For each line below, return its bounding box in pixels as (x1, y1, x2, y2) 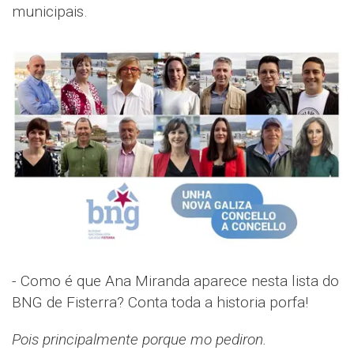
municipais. (12, 2, 88, 21)
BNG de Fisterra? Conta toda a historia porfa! (12, 292, 308, 311)
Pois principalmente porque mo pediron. (12, 330, 266, 348)
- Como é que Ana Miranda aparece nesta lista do (12, 271, 339, 290)
